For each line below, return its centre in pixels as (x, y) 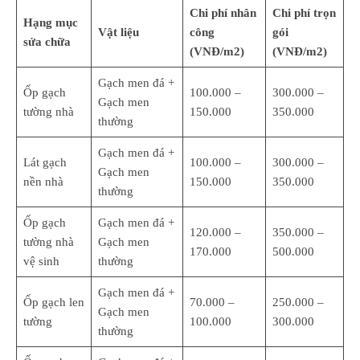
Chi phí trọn (304, 13)
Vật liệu (118, 32)
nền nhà (43, 182)
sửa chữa (47, 42)
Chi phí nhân (223, 13)
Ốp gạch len (53, 302)
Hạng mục (50, 22)
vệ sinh (41, 261)
